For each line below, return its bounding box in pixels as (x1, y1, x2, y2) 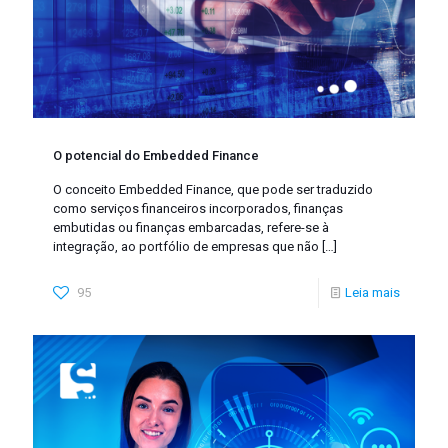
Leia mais (345, 285, 400, 301)
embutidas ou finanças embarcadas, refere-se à (53, 220, 329, 236)
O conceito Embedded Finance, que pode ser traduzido (53, 182, 373, 198)
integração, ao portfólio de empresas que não (53, 239, 319, 255)
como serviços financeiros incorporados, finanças (53, 201, 343, 217)
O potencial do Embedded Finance (53, 148, 259, 164)
